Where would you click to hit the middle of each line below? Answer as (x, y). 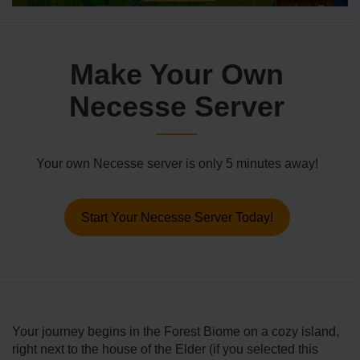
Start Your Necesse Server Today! (177, 218)
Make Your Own (177, 75)
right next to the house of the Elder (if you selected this (165, 349)
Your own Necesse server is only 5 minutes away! (177, 164)
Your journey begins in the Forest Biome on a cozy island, (176, 331)
